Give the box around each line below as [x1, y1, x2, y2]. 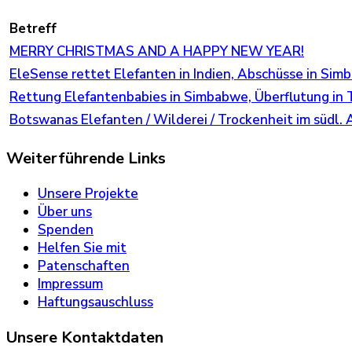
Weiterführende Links [6, 148, 166, 170]
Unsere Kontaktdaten [6, 326, 163, 348]
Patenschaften [38, 257, 130, 276]
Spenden [38, 221, 93, 240]
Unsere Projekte [38, 185, 138, 203]
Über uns [38, 203, 92, 222]
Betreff [9, 20, 57, 38]
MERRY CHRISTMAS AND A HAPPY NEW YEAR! [9, 42, 304, 61]
